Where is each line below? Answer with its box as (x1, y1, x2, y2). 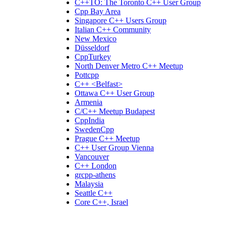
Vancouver (75, 152, 109, 161)
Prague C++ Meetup (75, 134, 140, 143)
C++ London (75, 161, 117, 171)
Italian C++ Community (75, 25, 151, 34)
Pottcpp (75, 71, 99, 80)
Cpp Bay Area (75, 7, 121, 16)
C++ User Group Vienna (75, 143, 154, 152)
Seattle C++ (75, 189, 112, 198)
